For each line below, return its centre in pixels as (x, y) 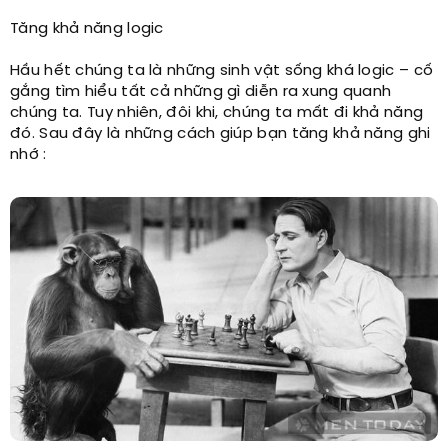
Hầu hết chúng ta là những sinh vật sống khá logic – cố (222, 70)
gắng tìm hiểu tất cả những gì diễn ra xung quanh (201, 91)
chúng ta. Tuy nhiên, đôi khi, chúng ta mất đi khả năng (217, 112)
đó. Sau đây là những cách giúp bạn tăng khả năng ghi (220, 133)
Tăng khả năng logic (87, 28)
